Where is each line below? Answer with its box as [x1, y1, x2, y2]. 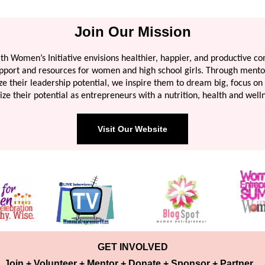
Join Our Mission [74, 24, 191, 40]
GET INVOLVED [97, 242, 168, 252]
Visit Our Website [98, 124, 167, 134]
